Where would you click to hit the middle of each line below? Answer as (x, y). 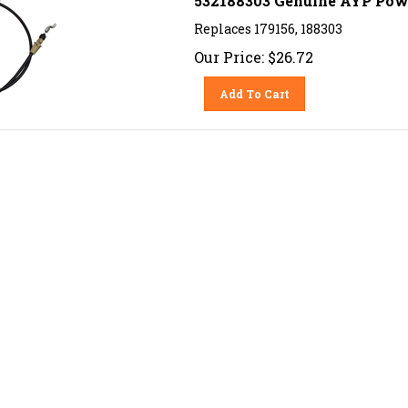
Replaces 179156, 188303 (268, 22)
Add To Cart (255, 87)
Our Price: (229, 50)
